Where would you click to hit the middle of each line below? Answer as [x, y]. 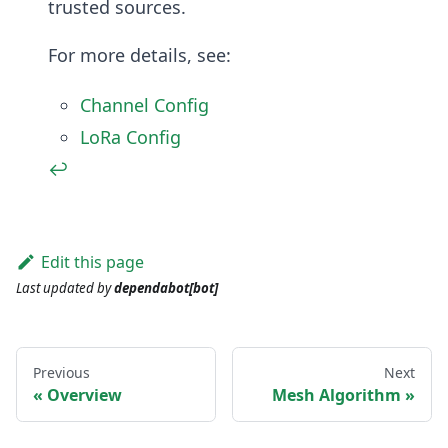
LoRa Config [130, 137]
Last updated [55, 288]
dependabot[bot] [166, 288]
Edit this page [92, 262]
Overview [84, 395]
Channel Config [144, 105]
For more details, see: [139, 55]
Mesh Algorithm [336, 395]
